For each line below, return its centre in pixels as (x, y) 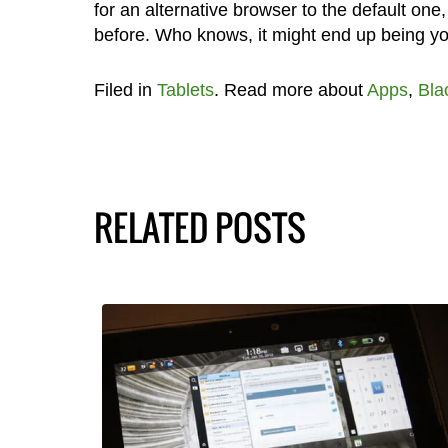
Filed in (125, 89)
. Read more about (290, 89)
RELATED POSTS (199, 226)
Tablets (185, 89)
